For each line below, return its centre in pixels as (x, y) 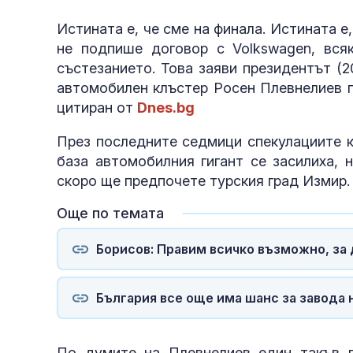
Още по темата (110, 214)
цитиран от (97, 108)
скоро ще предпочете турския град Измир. (203, 181)
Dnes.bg (166, 108)
